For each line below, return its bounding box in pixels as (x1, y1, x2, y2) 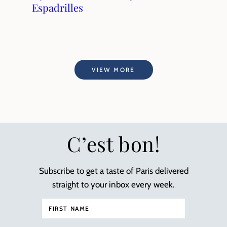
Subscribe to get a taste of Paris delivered (39, 166, 188, 176)
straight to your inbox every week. (52, 179, 175, 190)
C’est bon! (67, 130, 160, 157)
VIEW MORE (92, 65, 135, 73)
